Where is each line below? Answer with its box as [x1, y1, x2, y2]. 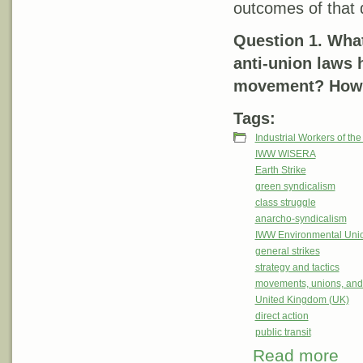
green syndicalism [254, 181, 335, 193]
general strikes [254, 246, 320, 258]
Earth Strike [254, 164, 306, 177]
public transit [254, 327, 311, 339]
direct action [254, 310, 309, 322]
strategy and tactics [254, 262, 340, 274]
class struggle [254, 197, 316, 209]
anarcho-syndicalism [254, 213, 347, 225]
